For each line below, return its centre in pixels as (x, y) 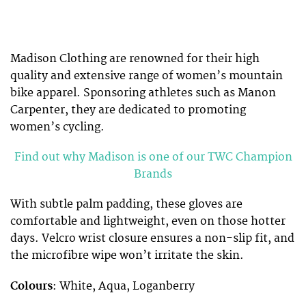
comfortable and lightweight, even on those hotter (148, 222)
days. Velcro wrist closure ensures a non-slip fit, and (152, 239)
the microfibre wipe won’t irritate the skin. (127, 256)
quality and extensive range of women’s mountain (147, 76)
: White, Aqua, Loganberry (124, 286)
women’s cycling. (57, 127)
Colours (31, 286)
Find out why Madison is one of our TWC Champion (153, 157)
